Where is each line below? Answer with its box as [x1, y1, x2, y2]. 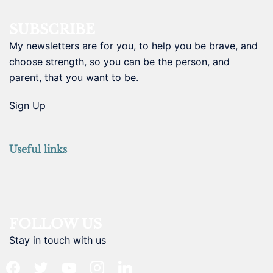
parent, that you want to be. [9, 71, 138, 83]
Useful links [9, 143, 67, 155]
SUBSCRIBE [9, 21, 95, 38]
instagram [87, 258, 132, 271]
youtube [58, 258, 96, 271]
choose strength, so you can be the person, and [9, 55, 230, 68]
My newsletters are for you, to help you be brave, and [9, 39, 258, 52]
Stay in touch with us [9, 233, 106, 246]
